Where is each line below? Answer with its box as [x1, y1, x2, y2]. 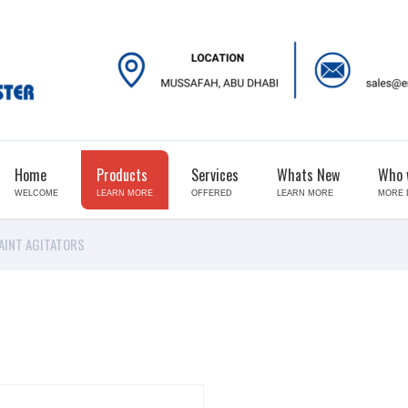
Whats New [277, 164, 340, 186]
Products [97, 164, 148, 186]
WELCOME [15, 189, 58, 198]
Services [191, 164, 239, 186]
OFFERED [191, 189, 232, 198]
